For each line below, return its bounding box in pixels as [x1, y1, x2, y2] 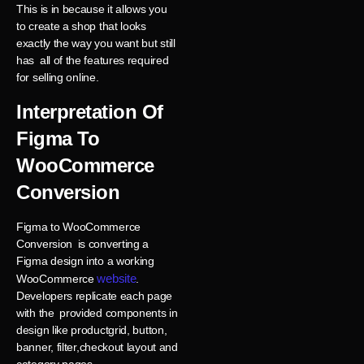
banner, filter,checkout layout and [16, 340, 178, 353]
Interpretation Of [16, 100, 163, 123]
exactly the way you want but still [16, 37, 175, 50]
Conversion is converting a [16, 236, 149, 250]
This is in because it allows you [16, 2, 167, 16]
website [97, 271, 136, 285]
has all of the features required [16, 54, 169, 67]
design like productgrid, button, [16, 323, 167, 336]
